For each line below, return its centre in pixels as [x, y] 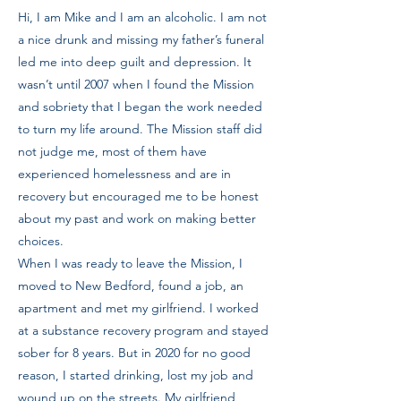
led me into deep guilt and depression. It [135, 62]
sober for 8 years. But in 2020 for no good [134, 353]
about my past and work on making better [137, 218]
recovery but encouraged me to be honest [138, 196]
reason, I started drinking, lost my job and [136, 375]
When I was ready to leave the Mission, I [130, 263]
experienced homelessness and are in [124, 174]
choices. [41, 241]
